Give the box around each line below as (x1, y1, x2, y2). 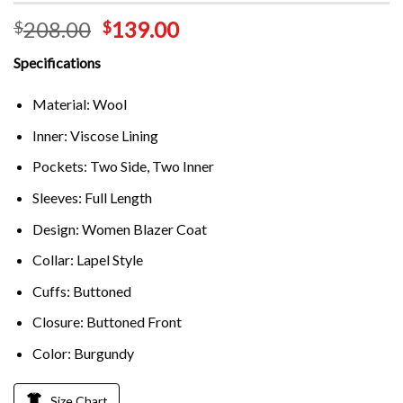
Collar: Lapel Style (31, 251, 143, 269)
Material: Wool (31, 95, 127, 113)
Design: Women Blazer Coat (31, 219, 207, 237)
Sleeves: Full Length (31, 188, 152, 206)
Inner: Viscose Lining (31, 126, 158, 144)
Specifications (13, 54, 101, 72)
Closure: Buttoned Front (31, 313, 182, 331)
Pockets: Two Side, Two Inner (31, 157, 214, 175)
